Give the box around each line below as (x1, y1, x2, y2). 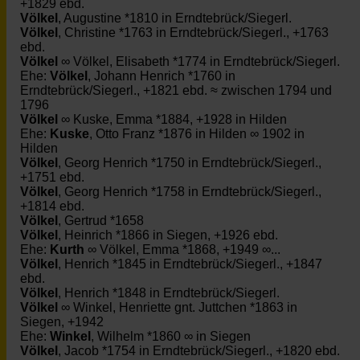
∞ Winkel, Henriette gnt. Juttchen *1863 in (58, 301, 297, 314)
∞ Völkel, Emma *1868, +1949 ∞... (84, 243, 280, 256)
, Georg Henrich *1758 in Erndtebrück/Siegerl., (58, 185, 321, 198)
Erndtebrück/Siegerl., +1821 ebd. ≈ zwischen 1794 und (20, 84, 332, 97)
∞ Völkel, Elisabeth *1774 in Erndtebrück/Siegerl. (58, 55, 340, 68)
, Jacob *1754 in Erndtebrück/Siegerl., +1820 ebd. (58, 344, 340, 358)
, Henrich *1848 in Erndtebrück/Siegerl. (58, 286, 280, 300)
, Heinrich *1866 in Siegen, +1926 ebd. (58, 228, 278, 242)
